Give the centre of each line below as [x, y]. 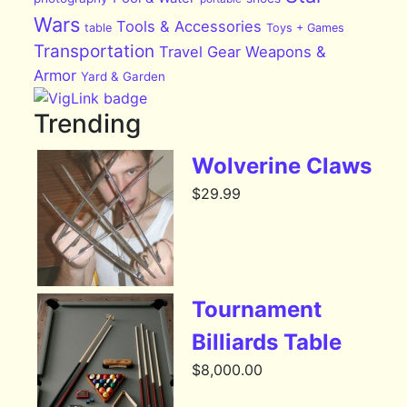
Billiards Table [267, 342]
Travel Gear [200, 51]
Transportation [94, 51]
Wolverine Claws [282, 166]
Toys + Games [306, 27]
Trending [88, 124]
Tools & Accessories [189, 26]
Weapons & [286, 51]
